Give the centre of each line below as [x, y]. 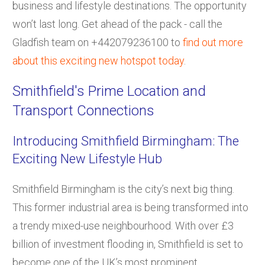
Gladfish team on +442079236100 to [98, 42]
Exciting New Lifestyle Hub [87, 159]
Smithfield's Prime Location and [109, 91]
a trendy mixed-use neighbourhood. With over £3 [123, 225]
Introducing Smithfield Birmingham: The [126, 141]
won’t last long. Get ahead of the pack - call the [117, 24]
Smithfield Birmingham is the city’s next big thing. [123, 189]
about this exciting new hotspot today [98, 60]
